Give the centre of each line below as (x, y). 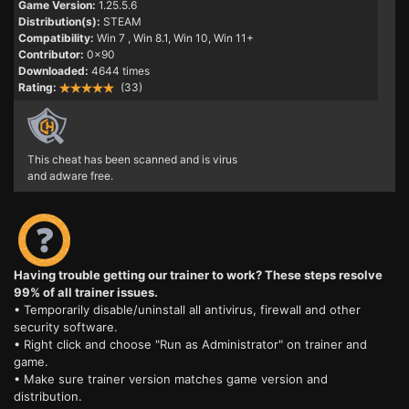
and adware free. (70, 176)
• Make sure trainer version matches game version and (171, 379)
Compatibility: (56, 38)
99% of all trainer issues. (86, 293)
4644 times (121, 71)
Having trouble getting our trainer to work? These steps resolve (198, 275)
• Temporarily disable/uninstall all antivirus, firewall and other (187, 310)
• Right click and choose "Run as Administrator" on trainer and (190, 345)
